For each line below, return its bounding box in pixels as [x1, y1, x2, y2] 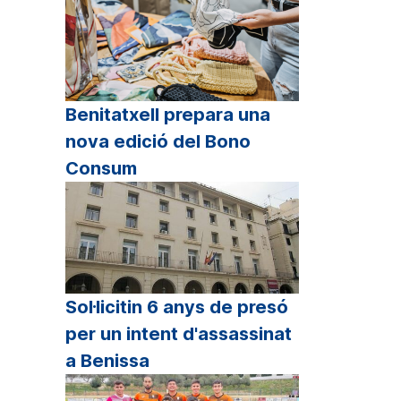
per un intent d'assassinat [65, 323, 292, 346]
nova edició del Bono [65, 131, 251, 153]
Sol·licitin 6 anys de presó [65, 296, 288, 319]
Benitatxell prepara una [65, 104, 270, 126]
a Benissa [65, 350, 149, 372]
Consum [65, 158, 137, 180]
